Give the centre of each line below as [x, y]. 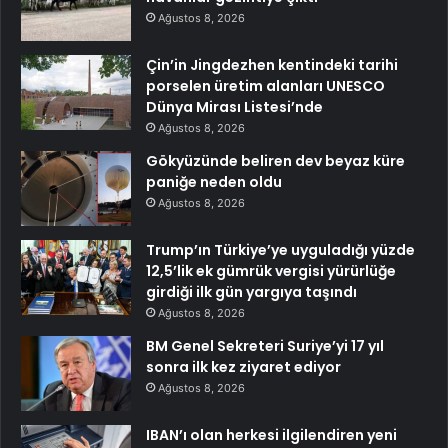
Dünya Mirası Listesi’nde [234, 106]
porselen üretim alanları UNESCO [265, 85]
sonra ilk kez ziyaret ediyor [243, 366]
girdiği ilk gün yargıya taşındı [251, 291]
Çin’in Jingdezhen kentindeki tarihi [272, 64]
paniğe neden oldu [214, 181]
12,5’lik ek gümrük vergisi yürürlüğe [271, 270]
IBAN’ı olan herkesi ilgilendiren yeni [271, 434]
